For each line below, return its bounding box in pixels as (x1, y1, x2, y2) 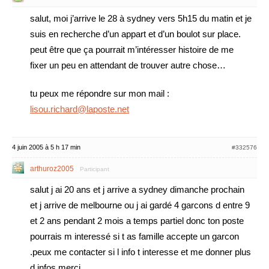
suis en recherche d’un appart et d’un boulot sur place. (30, 29, 241, 39)
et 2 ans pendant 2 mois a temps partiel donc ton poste (30, 216, 244, 226)
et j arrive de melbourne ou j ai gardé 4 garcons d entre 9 (30, 200, 250, 210)
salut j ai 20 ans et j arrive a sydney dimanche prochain (30, 184, 244, 195)
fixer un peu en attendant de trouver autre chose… (30, 60, 226, 70)
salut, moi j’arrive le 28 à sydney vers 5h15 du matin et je (30, 13, 252, 23)
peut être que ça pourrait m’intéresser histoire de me (30, 44, 234, 55)
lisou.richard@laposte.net (30, 104, 129, 114)
